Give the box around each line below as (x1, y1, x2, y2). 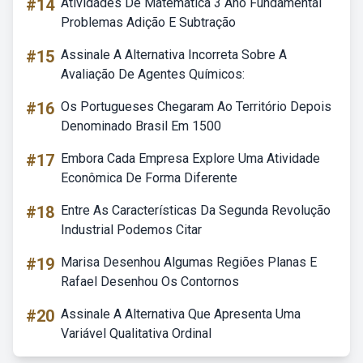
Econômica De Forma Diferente (61, 170, 237, 186)
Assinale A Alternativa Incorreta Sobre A (61, 47, 287, 62)
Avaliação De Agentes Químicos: (61, 66, 245, 82)
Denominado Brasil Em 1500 (61, 118, 221, 134)
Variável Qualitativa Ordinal (61, 326, 211, 341)
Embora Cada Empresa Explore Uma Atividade (61, 151, 320, 166)
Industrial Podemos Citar (61, 222, 202, 237)
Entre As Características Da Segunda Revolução (61, 203, 331, 218)
